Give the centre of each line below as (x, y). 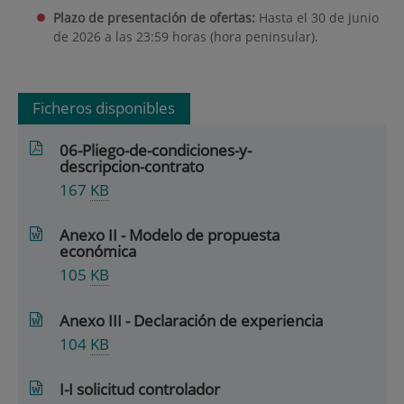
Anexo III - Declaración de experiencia (192, 320)
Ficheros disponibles (104, 107)
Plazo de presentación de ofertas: (154, 17)
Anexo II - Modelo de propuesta (170, 235)
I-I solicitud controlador (140, 390)
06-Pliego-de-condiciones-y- (156, 150)
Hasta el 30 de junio (317, 17)
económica (98, 252)
